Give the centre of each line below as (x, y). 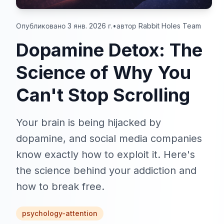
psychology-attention (60, 213)
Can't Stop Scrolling (103, 95)
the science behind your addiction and (106, 171)
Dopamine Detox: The (109, 50)
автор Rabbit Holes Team (159, 26)
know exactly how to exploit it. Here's (105, 155)
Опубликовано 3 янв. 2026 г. (64, 26)
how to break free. (60, 187)
